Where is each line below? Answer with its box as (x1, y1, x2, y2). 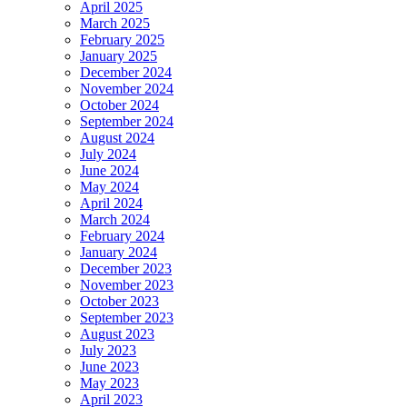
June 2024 (80, 162, 139, 178)
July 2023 (80, 342, 136, 358)
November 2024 (80, 80, 174, 96)
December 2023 (80, 260, 172, 276)
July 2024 (80, 145, 136, 162)
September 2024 (80, 113, 174, 129)
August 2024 (80, 129, 154, 145)
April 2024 (80, 194, 143, 211)
